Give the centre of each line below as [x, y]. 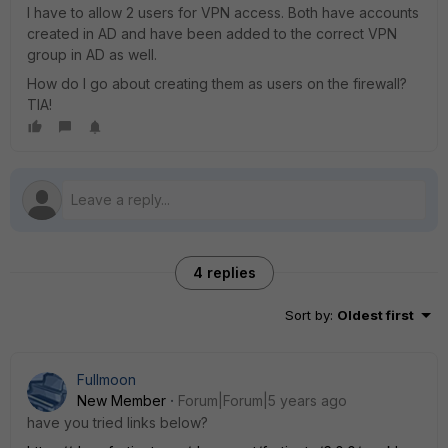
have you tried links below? [117, 422]
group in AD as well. [92, 54]
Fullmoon [106, 379]
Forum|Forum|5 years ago [262, 400]
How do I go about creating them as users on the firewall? [219, 83]
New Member [121, 400]
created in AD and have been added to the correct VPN [212, 33]
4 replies [224, 272]
